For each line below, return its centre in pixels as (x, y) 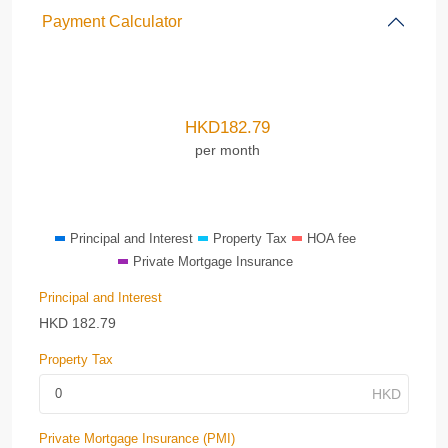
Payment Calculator (112, 21)
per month (227, 149)
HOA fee (331, 238)
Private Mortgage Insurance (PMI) (137, 438)
